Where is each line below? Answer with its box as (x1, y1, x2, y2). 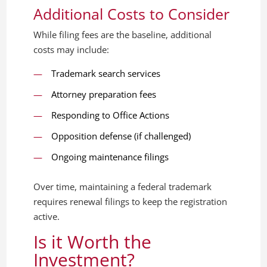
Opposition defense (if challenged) (51, 129, 191, 142)
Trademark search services (51, 67, 161, 79)
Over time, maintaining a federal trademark (33, 180, 212, 193)
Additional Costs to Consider (33, 3, 230, 24)
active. (33, 210, 60, 222)
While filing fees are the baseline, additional (33, 28, 212, 41)
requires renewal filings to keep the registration (33, 195, 228, 207)
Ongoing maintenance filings (51, 150, 169, 163)
